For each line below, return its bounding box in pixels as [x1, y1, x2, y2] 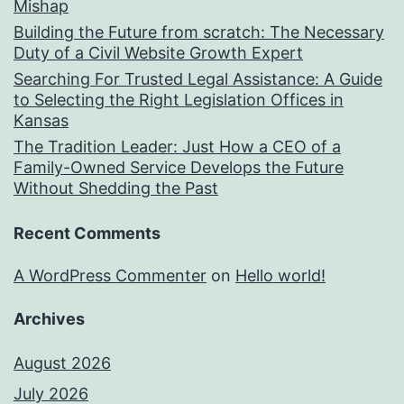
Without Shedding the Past [14, 179, 218, 198]
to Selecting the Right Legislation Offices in [14, 90, 344, 110]
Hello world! [235, 266, 326, 286]
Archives [14, 309, 85, 329]
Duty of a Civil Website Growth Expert [14, 43, 303, 63]
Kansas [14, 111, 69, 131]
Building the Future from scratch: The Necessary [14, 23, 384, 42]
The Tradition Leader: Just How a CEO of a [14, 137, 341, 157]
